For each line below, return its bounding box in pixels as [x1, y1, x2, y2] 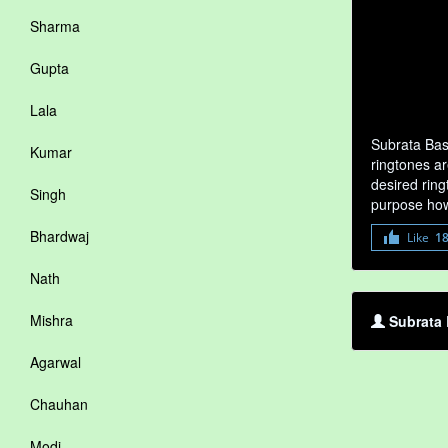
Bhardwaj [30, 226, 89, 246]
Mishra [30, 310, 73, 330]
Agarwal [30, 352, 81, 372]
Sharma [30, 16, 80, 36]
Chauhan [30, 394, 88, 414]
